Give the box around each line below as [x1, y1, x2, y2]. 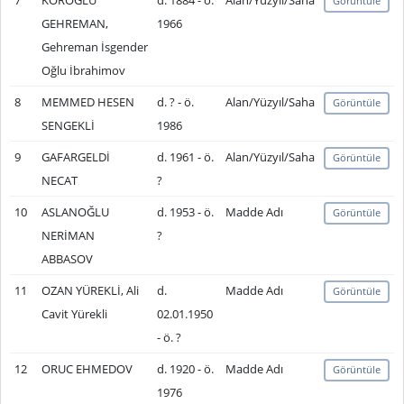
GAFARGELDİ [41, 149, 110, 165]
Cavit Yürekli [41, 306, 107, 322]
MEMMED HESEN [41, 94, 134, 110]
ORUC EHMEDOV [41, 361, 133, 377]
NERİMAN [41, 227, 95, 243]
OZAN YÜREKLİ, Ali [41, 282, 139, 298]
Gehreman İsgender [41, 39, 148, 55]
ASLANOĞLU [41, 204, 109, 220]
